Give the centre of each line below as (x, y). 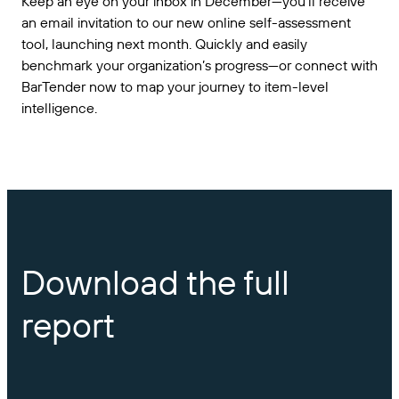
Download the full (155, 282)
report (68, 325)
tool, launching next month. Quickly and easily (164, 44)
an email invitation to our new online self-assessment (186, 22)
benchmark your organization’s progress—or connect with (199, 65)
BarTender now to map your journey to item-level (175, 86)
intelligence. (59, 108)
